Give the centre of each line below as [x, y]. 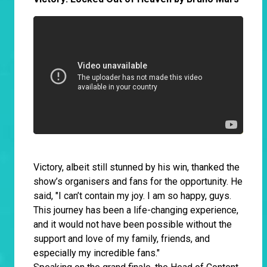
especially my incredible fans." [97, 253]
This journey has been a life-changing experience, [136, 210]
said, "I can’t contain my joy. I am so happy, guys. [132, 196]
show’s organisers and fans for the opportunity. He [138, 182]
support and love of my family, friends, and [122, 239]
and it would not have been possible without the [133, 225]
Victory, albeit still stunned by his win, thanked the [136, 167]
